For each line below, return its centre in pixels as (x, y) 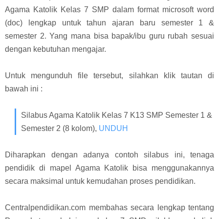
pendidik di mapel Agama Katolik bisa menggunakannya (109, 168)
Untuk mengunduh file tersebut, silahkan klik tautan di (109, 75)
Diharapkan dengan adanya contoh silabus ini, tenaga (109, 154)
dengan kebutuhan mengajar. (55, 49)
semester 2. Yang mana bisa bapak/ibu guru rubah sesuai (109, 36)
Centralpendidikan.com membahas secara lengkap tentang (109, 207)
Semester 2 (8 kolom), (60, 128)
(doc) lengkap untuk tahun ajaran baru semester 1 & (109, 22)
